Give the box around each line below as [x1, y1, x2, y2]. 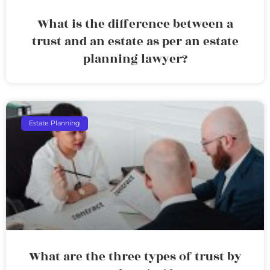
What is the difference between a [37, 14, 233, 33]
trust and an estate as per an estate [31, 32, 239, 51]
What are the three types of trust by [28, 247, 242, 266]
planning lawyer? [83, 49, 187, 68]
